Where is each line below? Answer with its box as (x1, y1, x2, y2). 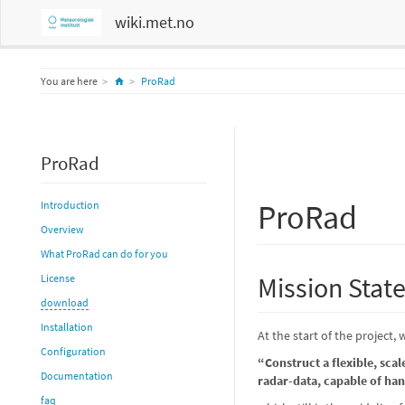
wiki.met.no (114, 12, 194, 33)
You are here (41, 74, 98, 88)
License (41, 271, 75, 285)
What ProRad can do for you (41, 247, 168, 260)
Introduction (41, 198, 99, 212)
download (41, 296, 89, 309)
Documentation (41, 369, 113, 382)
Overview (41, 222, 84, 236)
